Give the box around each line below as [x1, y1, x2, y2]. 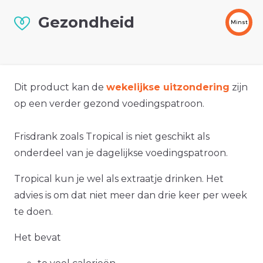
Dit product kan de [14, 82, 106, 93]
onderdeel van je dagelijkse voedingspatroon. [14, 147, 228, 159]
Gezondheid [38, 13, 134, 32]
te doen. [14, 206, 53, 218]
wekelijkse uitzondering [106, 82, 230, 93]
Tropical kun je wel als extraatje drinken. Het [14, 173, 224, 185]
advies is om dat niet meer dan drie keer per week [14, 190, 247, 201]
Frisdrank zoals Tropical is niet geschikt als [14, 131, 210, 143]
